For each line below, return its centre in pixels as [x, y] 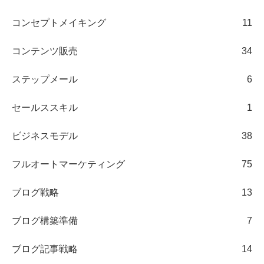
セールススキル [45, 107]
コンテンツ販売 [45, 51]
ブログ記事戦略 [45, 249]
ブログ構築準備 [45, 220]
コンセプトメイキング [59, 22]
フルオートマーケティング [68, 164]
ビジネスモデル [45, 136]
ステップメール [45, 79]
